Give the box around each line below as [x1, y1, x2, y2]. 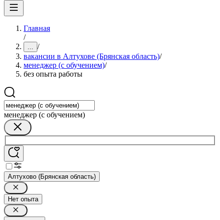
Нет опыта [8, 195, 38, 203]
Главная [24, 24, 50, 32]
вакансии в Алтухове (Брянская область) [24, 52, 160, 60]
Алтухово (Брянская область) [8, 172, 96, 180]
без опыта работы [24, 70, 82, 78]
